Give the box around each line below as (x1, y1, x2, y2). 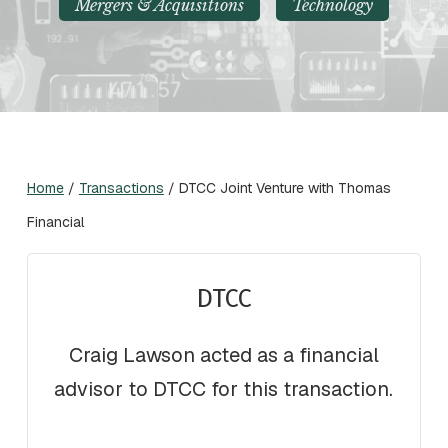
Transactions (78, 179, 164, 198)
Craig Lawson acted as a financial (68, 342, 379, 369)
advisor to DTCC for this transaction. (54, 376, 394, 403)
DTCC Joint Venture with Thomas (178, 179, 391, 198)
